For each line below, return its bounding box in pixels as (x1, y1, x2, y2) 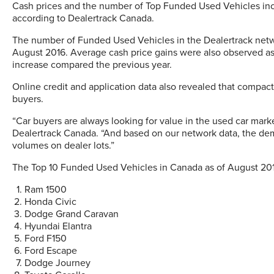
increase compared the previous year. (12, 59, 172, 71)
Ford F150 (24, 232, 67, 245)
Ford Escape (24, 245, 77, 257)
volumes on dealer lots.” (12, 139, 114, 152)
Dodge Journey (24, 257, 91, 269)
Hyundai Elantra (24, 220, 92, 232)
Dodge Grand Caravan (24, 208, 119, 220)
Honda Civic (24, 196, 76, 208)
